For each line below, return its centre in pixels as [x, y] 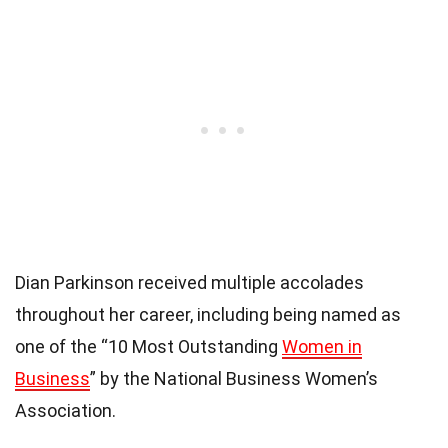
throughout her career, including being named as [208, 314]
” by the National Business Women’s [234, 378]
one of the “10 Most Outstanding [148, 346]
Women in [322, 346]
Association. [65, 410]
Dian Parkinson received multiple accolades [189, 282]
